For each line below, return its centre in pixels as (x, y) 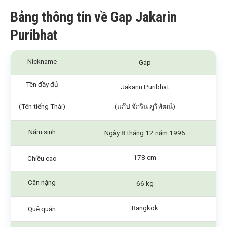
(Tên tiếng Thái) (42, 107)
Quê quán (42, 209)
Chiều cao (42, 158)
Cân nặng (42, 183)
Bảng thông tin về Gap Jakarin (93, 17)
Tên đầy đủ (42, 84)
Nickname (42, 62)
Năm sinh (42, 132)
